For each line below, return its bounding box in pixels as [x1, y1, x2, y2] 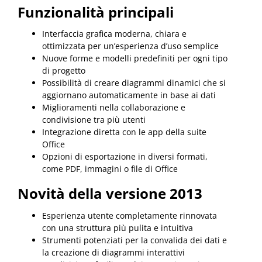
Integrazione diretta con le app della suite [42, 126, 206, 138]
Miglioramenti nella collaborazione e [42, 102, 185, 113]
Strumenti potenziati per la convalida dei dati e [42, 235, 227, 246]
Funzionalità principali [18, 2, 174, 22]
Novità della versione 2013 [18, 184, 202, 204]
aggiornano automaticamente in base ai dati [42, 89, 216, 101]
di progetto [42, 65, 85, 77]
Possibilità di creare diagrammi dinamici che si [42, 77, 226, 89]
